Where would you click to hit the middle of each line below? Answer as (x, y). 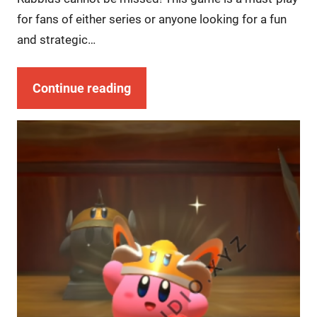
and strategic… (56, 40)
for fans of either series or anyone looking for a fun (151, 19)
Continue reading (81, 88)
